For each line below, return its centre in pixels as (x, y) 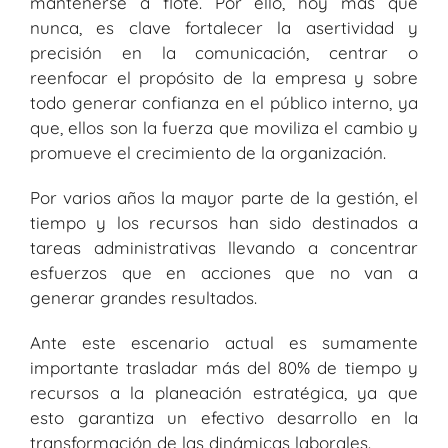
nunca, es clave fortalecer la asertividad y (224, 27)
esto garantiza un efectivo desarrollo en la (224, 417)
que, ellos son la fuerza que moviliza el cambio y (224, 127)
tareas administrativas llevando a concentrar (224, 247)
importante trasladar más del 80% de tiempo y (224, 367)
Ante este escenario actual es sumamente (224, 342)
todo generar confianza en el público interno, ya (224, 102)
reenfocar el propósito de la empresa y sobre (224, 77)
